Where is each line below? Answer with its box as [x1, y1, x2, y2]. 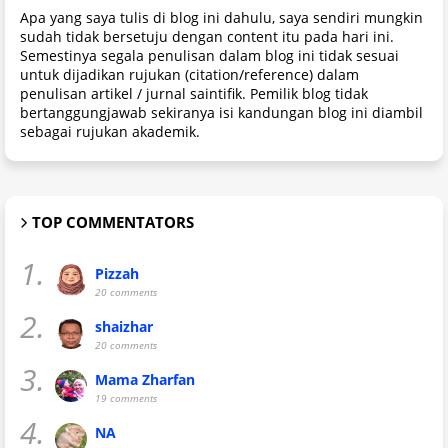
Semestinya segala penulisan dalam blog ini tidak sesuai [20, 46, 399, 65]
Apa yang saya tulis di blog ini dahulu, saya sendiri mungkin [20, 8, 423, 27]
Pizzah [95, 264, 139, 283]
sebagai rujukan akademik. [20, 122, 200, 141]
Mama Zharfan [95, 370, 195, 389]
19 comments [95, 391, 157, 405]
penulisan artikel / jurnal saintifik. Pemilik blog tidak [20, 84, 368, 103]
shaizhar [95, 317, 153, 336]
